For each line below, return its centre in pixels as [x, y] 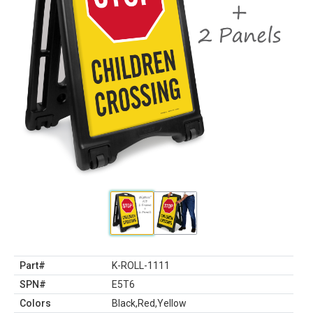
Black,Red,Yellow [149, 303]
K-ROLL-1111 [141, 265]
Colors [35, 303]
